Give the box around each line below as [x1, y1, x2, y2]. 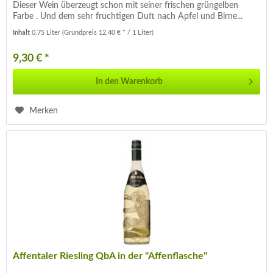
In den [96, 77, 119, 86]
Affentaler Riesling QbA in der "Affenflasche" [13, 250, 208, 261]
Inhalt [13, 29, 32, 36]
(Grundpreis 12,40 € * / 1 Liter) [62, 29, 154, 36]
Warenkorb [121, 77, 163, 86]
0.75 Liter [32, 29, 63, 36]
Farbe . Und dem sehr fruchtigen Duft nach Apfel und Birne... [13, 12, 243, 21]
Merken [29, 106, 58, 115]
